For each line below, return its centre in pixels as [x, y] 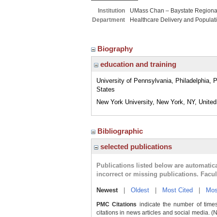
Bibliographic [121, 131]
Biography [116, 49]
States [106, 89]
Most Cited [178, 190]
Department [108, 20]
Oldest [140, 190]
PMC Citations [117, 204]
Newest [107, 190]
